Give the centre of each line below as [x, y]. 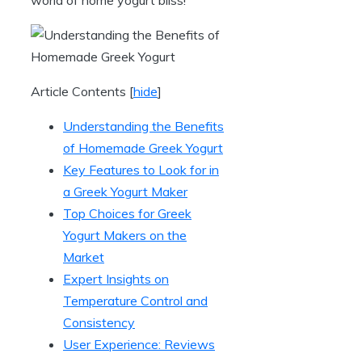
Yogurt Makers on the [125, 235]
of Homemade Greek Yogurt [143, 147]
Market [84, 257]
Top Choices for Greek [127, 213]
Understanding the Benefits [143, 126]
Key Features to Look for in [141, 169]
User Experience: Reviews [139, 344]
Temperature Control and [135, 300]
